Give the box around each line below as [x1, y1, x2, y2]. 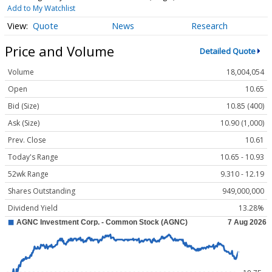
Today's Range [8, 152, 58, 163]
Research [191, 20, 228, 32]
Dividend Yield [8, 203, 58, 214]
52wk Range [8, 169, 49, 180]
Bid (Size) [8, 101, 39, 112]
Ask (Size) [8, 118, 39, 129]
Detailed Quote [199, 46, 256, 56]
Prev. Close [8, 135, 46, 146]
